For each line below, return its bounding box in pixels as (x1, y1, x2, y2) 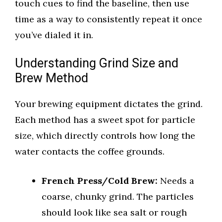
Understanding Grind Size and (15, 55, 178, 73)
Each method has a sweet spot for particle (15, 114, 195, 126)
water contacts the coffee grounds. (15, 146, 165, 158)
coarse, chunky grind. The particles (42, 191, 194, 203)
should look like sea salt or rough (42, 207, 187, 219)
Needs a (158, 175, 194, 187)
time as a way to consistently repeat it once (15, 13, 202, 25)
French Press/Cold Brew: (42, 175, 158, 187)
